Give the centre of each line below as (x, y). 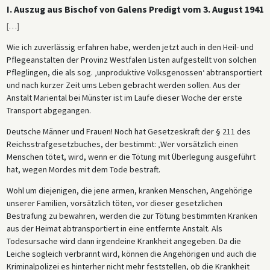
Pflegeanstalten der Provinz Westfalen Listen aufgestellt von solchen (131, 59)
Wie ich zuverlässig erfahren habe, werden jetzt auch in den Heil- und (130, 47)
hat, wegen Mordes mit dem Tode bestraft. (83, 169)
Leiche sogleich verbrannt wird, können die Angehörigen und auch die (131, 253)
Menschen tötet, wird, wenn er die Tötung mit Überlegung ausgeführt (131, 156)
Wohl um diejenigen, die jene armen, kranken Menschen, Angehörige (129, 190)
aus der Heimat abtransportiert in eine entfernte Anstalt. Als (114, 228)
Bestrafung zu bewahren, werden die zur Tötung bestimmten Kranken (132, 215)
